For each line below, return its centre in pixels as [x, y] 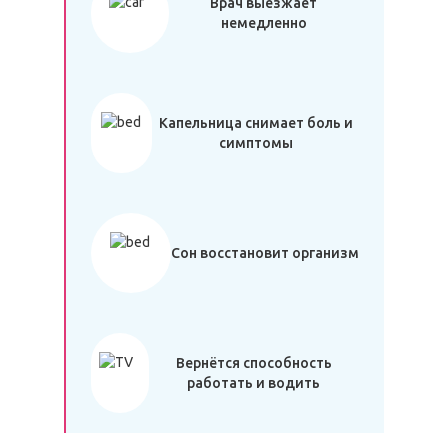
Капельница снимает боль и [255, 123]
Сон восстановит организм [265, 253]
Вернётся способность [253, 363]
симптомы [255, 143]
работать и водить [254, 383]
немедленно [263, 23]
